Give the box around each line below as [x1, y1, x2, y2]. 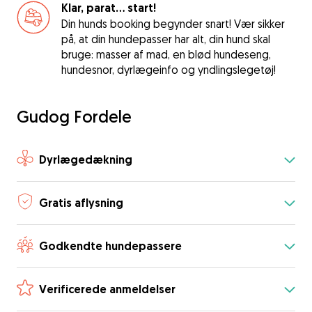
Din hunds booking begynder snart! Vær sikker [61, 17, 285, 31]
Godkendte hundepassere [39, 238, 182, 253]
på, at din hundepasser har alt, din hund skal [61, 32, 270, 46]
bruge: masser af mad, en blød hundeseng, [61, 47, 271, 61]
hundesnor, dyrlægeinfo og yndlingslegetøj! [61, 63, 276, 77]
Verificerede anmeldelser [39, 281, 175, 297]
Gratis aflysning [39, 195, 123, 210]
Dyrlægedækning [39, 152, 132, 167]
